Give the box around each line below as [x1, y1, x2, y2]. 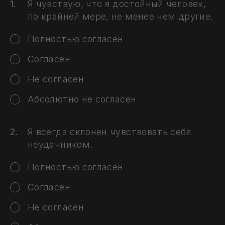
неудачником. [28, 139, 93, 150]
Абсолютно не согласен [28, 94, 137, 104]
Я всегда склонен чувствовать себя [28, 127, 191, 137]
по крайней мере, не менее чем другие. [28, 11, 213, 22]
